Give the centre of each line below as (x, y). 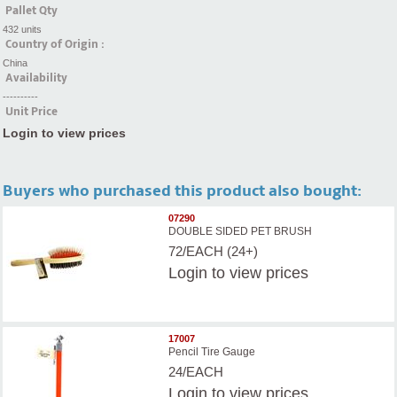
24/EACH (196, 372)
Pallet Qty (31, 10)
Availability (36, 78)
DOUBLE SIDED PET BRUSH (241, 232)
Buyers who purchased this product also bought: (182, 191)
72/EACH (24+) (214, 252)
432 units (22, 29)
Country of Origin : (55, 44)
